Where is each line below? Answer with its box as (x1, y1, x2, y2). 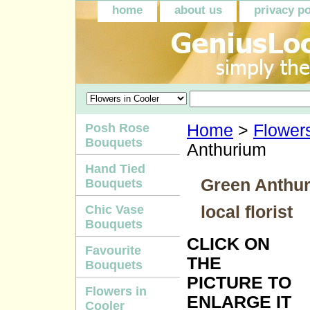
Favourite (85, 244, 141, 257)
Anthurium (187, 140, 266, 159)
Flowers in (85, 284, 147, 298)
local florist (201, 202, 293, 221)
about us (174, 3, 222, 17)
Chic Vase (85, 203, 144, 217)
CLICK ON (187, 235, 270, 253)
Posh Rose (85, 121, 149, 135)
